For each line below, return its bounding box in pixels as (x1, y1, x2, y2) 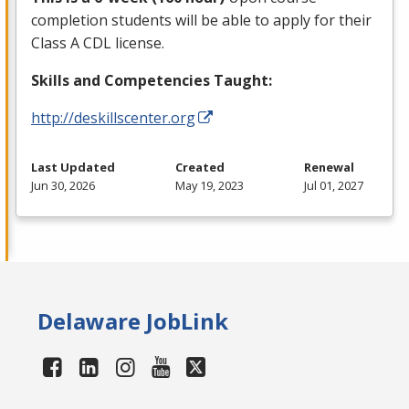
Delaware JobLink (37, 306, 229, 337)
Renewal (304, 159, 354, 176)
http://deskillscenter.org (31, 108, 195, 129)
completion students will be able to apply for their (31, 10, 372, 31)
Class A (31, 33, 83, 54)
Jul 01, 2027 (304, 177, 363, 194)
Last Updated (31, 159, 115, 176)
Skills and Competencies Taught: (31, 70, 272, 91)
